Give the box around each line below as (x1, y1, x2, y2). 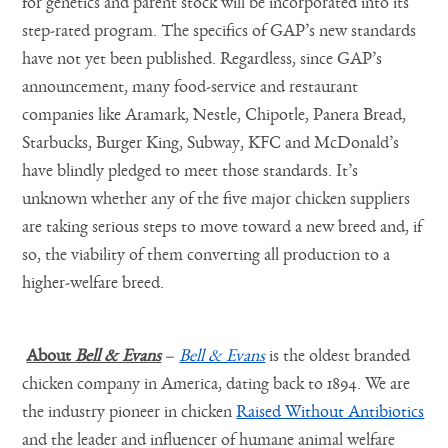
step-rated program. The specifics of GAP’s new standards (22, 21, 417, 40)
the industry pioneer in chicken (22, 402, 237, 421)
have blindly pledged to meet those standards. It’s (22, 161, 359, 180)
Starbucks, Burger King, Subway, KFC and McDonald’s (22, 133, 400, 152)
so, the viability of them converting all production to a (22, 245, 391, 264)
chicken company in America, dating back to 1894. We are (22, 374, 411, 393)
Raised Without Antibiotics (236, 402, 425, 421)
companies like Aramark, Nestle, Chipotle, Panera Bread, (22, 105, 407, 124)
